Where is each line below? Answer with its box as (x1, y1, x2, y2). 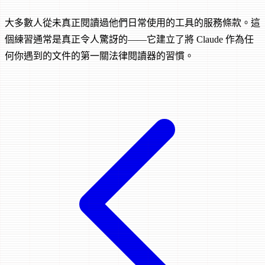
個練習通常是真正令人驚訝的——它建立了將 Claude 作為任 (5, 34, 254, 45)
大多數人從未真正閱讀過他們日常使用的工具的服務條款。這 (5, 18, 260, 28)
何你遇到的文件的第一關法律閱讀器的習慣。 (5, 51, 194, 62)
